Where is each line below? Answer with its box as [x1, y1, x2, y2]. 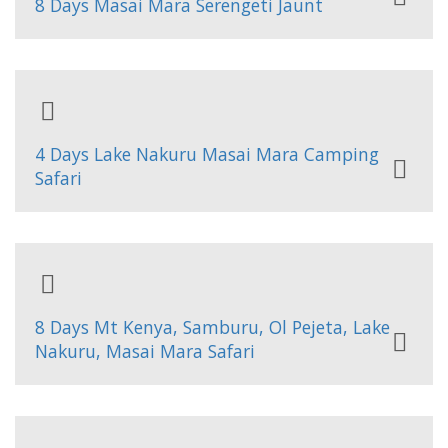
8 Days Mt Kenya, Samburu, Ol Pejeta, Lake [35, 315, 390, 339]
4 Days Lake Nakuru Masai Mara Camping [35, 142, 379, 166]
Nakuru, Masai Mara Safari [35, 339, 255, 363]
